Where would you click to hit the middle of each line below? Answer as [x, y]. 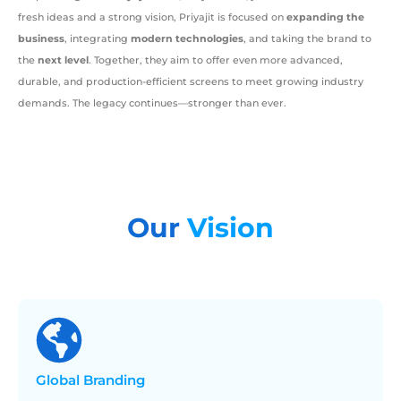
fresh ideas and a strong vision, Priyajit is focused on [152, 17]
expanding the [325, 17]
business [41, 38]
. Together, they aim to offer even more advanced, [216, 60]
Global [60, 380]
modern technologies [187, 38]
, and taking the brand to [307, 38]
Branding [114, 380]
